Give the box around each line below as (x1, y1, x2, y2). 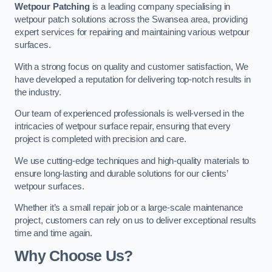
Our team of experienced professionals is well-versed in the (15, 109, 244, 119)
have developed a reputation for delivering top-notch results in (15, 74, 251, 84)
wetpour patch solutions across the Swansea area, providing (15, 15, 248, 25)
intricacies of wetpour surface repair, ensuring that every (15, 121, 231, 132)
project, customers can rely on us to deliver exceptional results (15, 216, 256, 226)
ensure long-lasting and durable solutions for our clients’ (15, 168, 228, 178)
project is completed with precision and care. (15, 134, 189, 144)
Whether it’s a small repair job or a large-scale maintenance (15, 203, 243, 213)
